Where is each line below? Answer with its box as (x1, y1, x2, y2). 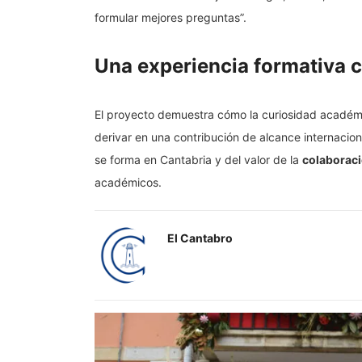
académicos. (95, 175, 162, 190)
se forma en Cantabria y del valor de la (95, 153, 302, 167)
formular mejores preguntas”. (95, 11, 246, 25)
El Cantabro (167, 231, 233, 246)
